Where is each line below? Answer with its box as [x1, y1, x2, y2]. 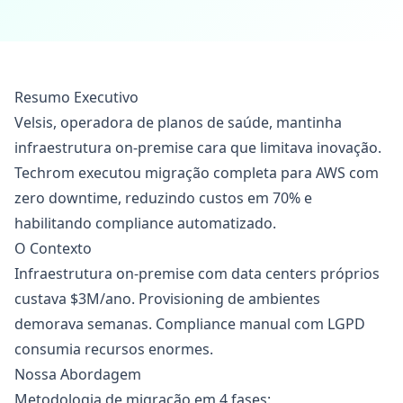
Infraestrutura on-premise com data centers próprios [14, 264, 380, 283]
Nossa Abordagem [14, 364, 141, 384]
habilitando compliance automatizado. [14, 213, 276, 233]
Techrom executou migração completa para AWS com [14, 163, 379, 183]
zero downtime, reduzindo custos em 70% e [14, 188, 312, 208]
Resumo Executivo [14, 87, 139, 107]
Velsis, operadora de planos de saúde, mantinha [14, 112, 342, 132]
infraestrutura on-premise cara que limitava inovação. [14, 138, 381, 157]
